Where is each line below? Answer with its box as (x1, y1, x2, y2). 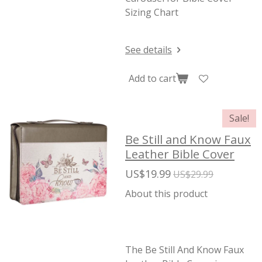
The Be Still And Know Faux (125, 243, 244, 256)
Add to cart (129, 71, 176, 85)
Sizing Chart (125, 6, 178, 19)
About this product (125, 187, 208, 200)
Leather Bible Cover (125, 146, 235, 162)
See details (125, 43, 172, 56)
